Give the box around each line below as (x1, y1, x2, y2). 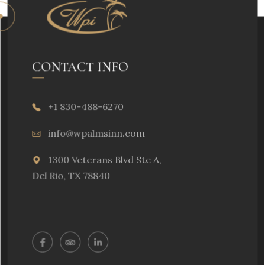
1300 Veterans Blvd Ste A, (48, 153, 161, 165)
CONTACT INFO (32, 58, 128, 74)
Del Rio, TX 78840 (32, 169, 110, 181)
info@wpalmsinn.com (48, 126, 145, 138)
